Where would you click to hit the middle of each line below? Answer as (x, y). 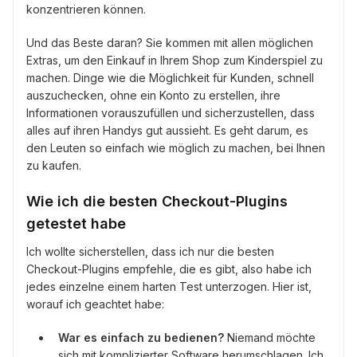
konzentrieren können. (86, 10)
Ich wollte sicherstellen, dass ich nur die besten (150, 252)
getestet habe (76, 224)
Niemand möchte (270, 338)
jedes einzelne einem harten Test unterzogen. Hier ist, (169, 287)
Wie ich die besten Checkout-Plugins (157, 202)
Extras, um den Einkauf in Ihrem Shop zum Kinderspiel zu (175, 61)
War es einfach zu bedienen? (141, 338)
